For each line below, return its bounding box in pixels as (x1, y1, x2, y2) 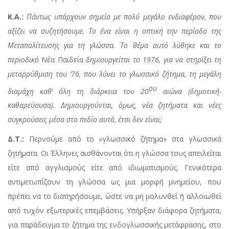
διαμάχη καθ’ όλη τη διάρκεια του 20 (8, 86, 149, 96)
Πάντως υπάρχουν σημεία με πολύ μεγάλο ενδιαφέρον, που (27, 11, 221, 21)
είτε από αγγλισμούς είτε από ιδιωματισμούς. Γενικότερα (8, 163, 221, 173)
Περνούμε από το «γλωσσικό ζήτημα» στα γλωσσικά (24, 134, 221, 144)
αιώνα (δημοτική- (157, 86, 221, 96)
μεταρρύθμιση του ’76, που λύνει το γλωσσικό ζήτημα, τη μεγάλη (8, 68, 221, 79)
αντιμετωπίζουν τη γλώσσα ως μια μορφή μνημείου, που (8, 177, 221, 187)
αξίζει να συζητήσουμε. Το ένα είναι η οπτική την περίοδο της (8, 26, 221, 36)
